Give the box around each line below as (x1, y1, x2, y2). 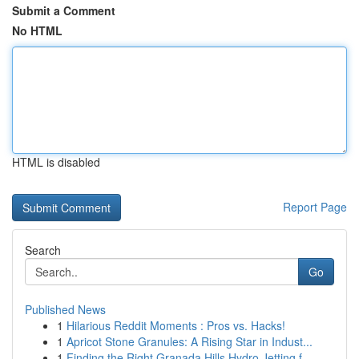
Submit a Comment (12, 2, 115, 18)
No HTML (12, 22, 63, 38)
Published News (25, 301, 106, 317)
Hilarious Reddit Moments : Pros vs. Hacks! (67, 317, 285, 333)
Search (25, 242, 61, 258)
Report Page (283, 199, 347, 215)
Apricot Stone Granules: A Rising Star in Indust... (67, 333, 313, 349)
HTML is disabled (12, 154, 100, 170)
